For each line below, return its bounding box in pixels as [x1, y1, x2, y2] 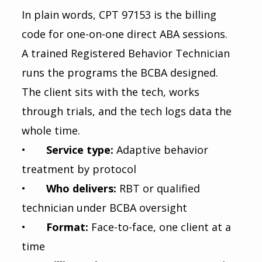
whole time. [21, 123, 80, 137]
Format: [46, 219, 91, 234]
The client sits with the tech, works [21, 84, 202, 99]
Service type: [46, 142, 116, 157]
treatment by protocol [21, 161, 136, 176]
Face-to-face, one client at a [91, 219, 234, 234]
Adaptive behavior [116, 142, 211, 157]
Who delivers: [46, 181, 119, 195]
